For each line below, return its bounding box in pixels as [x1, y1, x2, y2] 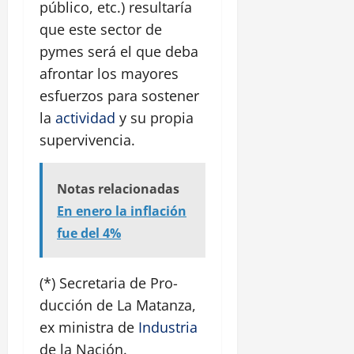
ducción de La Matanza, [40, 296, 196, 315]
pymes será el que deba [40, 42, 198, 62]
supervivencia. [40, 130, 135, 150]
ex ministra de [40, 318, 138, 337]
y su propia [115, 108, 194, 128]
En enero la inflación [57, 202, 186, 220]
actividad [55, 108, 115, 128]
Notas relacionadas [57, 180, 179, 198]
